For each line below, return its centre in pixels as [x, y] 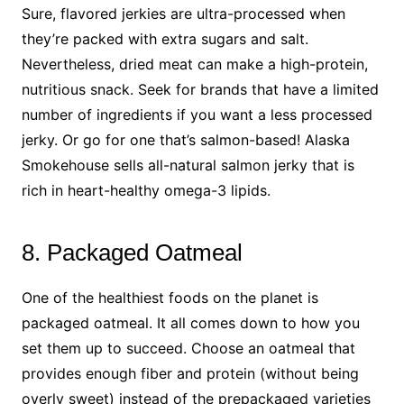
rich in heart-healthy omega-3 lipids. [146, 190]
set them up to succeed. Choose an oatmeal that [188, 348]
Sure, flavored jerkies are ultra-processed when [183, 13]
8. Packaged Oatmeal [132, 252]
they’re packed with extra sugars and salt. [165, 38]
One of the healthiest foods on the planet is [170, 297]
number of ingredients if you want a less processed [197, 114]
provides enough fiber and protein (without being [190, 373]
